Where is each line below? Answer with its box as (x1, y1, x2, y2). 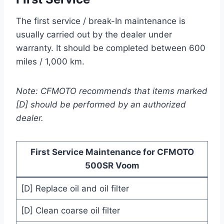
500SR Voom (84, 160, 139, 171)
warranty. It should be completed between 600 (16, 43, 205, 53)
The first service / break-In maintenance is (16, 16, 185, 26)
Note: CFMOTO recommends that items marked (16, 86, 207, 96)
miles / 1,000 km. (16, 56, 84, 67)
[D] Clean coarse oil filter (20, 205, 120, 216)
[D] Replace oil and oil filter (20, 183, 129, 194)
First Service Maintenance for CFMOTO (30, 147, 194, 157)
